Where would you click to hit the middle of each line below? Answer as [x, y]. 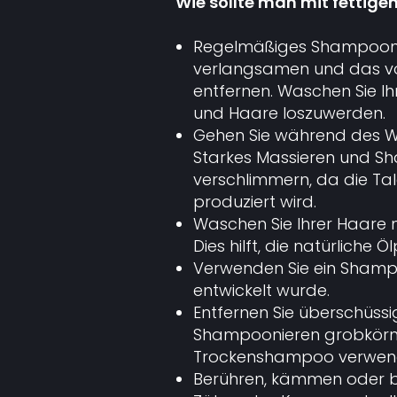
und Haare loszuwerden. [289, 113]
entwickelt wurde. [261, 290]
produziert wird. [254, 202]
